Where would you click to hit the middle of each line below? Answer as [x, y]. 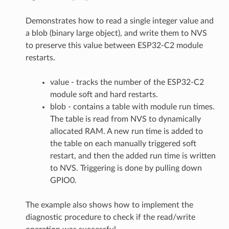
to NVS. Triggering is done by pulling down [126, 168]
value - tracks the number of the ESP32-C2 [127, 82]
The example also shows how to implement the [109, 205]
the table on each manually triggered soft [123, 143]
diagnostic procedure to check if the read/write [110, 217]
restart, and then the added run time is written [133, 156]
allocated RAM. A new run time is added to [126, 131]
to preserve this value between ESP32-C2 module [114, 45]
